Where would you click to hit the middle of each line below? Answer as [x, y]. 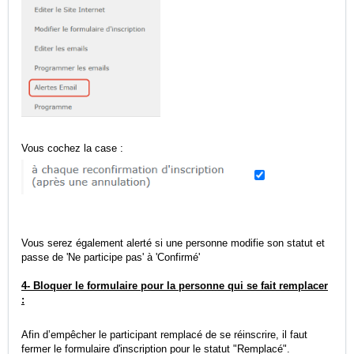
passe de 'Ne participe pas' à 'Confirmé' [111, 258]
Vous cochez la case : [74, 148]
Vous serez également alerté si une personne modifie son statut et [173, 243]
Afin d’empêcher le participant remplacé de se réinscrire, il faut [164, 335]
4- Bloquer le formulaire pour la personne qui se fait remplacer [175, 286]
